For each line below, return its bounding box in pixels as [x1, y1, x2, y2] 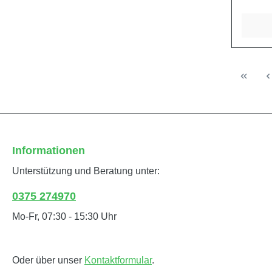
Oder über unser [12, 255, 84, 266]
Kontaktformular [84, 255, 152, 266]
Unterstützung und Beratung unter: [12, 166, 160, 177]
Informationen [12, 144, 85, 157]
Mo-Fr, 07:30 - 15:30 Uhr [12, 211, 117, 222]
